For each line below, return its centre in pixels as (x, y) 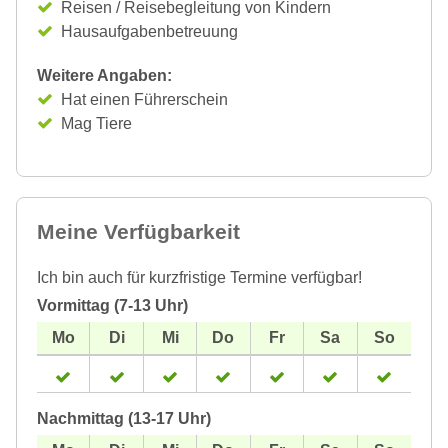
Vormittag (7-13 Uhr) (112, 305)
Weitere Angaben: (104, 75)
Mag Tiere (96, 123)
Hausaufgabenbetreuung (149, 31)
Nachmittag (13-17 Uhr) (124, 418)
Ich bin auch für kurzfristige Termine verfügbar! (199, 277)
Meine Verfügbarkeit (138, 231)
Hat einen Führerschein (144, 99)
